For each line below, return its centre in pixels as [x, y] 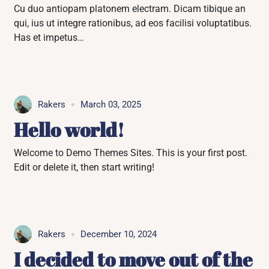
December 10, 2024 [119, 234]
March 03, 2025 [111, 104]
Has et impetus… [49, 38]
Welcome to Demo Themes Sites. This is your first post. [131, 153]
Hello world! [69, 129]
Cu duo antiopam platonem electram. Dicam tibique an [130, 9]
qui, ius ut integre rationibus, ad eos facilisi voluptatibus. [133, 23]
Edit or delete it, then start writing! [84, 167]
